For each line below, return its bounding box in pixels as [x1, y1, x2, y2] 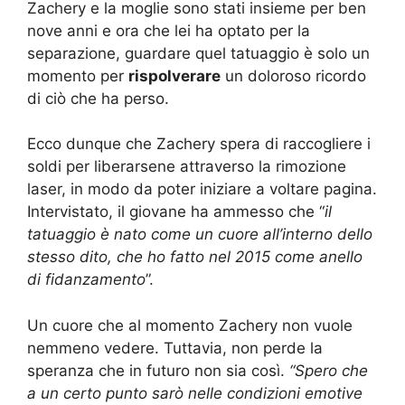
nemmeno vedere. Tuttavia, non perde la [27, 338, 323, 357]
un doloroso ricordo [221, 66, 366, 85]
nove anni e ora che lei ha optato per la [27, 21, 310, 40]
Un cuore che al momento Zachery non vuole [27, 316, 353, 334]
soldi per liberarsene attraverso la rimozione [27, 157, 346, 176]
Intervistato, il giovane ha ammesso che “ [27, 202, 325, 221]
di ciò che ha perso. [27, 89, 169, 108]
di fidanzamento [27, 270, 146, 289]
